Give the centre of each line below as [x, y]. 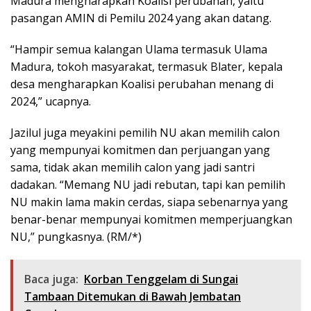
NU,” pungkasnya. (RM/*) [76, 237]
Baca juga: [51, 279]
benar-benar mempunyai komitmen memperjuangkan [151, 220]
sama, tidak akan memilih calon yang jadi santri [133, 168]
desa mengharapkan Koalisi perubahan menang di [142, 84]
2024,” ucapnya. [51, 102]
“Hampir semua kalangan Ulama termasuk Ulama [139, 50]
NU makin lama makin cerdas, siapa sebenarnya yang [149, 202]
